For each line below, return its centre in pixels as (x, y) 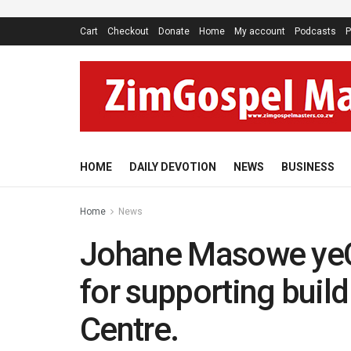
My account (260, 31)
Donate (174, 31)
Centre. (129, 329)
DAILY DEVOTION (173, 167)
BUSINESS (308, 167)
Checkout (128, 31)
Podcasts (315, 31)
